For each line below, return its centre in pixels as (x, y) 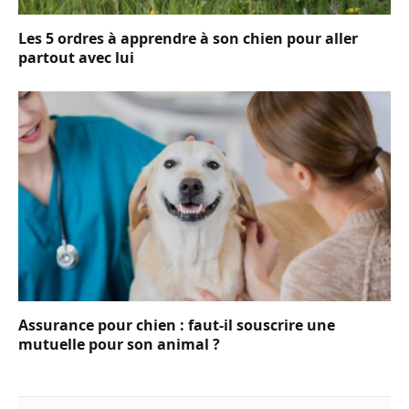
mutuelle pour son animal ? (119, 344)
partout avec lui (76, 58)
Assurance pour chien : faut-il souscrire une (177, 325)
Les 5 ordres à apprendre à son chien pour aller (188, 39)
